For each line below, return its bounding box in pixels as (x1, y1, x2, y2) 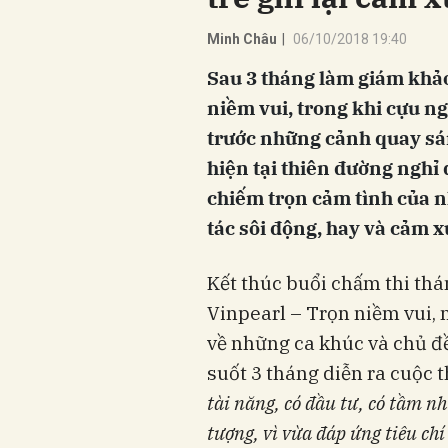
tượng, (207, 421, 263, 446)
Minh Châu (207, 31, 277, 48)
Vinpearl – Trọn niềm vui (207, 301, 432, 326)
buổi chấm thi (286, 271, 414, 296)
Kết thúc (207, 271, 286, 296)
